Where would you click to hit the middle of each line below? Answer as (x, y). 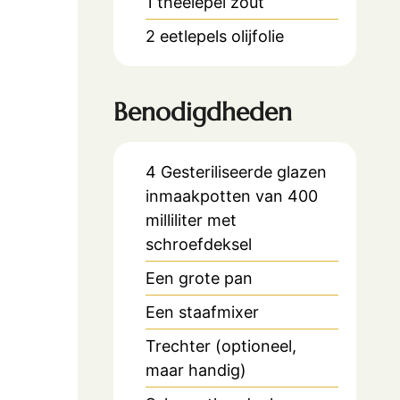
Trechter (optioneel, (221, 346)
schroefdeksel (199, 244)
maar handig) (196, 370)
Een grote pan (199, 278)
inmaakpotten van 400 (232, 196)
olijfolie (258, 37)
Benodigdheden (203, 112)
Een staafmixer (202, 312)
